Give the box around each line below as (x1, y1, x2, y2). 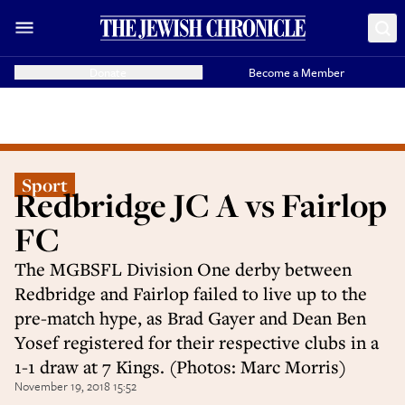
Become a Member (249, 63, 345, 81)
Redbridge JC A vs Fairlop (14, 183, 387, 227)
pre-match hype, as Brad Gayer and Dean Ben (14, 306, 366, 330)
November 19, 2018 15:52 (14, 377, 137, 395)
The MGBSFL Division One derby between (14, 257, 352, 281)
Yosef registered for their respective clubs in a (14, 330, 379, 354)
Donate (89, 63, 127, 81)
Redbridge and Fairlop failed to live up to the (14, 281, 367, 306)
